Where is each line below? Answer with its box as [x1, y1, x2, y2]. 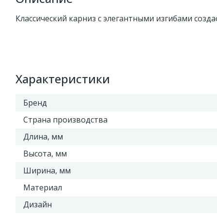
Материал [23, 182, 62, 193]
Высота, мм [23, 148, 67, 159]
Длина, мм [23, 131, 63, 142]
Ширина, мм [23, 165, 71, 176]
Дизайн [23, 199, 52, 210]
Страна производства [23, 114, 108, 125]
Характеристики [15, 71, 110, 87]
